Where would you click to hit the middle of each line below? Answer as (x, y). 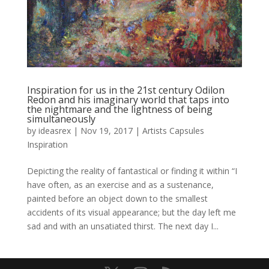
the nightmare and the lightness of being (119, 110)
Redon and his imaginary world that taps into (128, 100)
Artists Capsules (173, 131)
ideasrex (54, 131)
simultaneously (61, 119)
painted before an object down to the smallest (117, 199)
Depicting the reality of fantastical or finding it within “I (132, 171)
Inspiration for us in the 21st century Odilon (125, 90)
